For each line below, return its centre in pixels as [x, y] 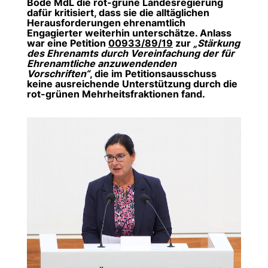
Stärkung [217, 43]
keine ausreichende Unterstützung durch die [132, 84]
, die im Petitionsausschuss [153, 74]
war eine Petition [68, 43]
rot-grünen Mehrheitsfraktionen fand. [116, 94]
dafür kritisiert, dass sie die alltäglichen [118, 13]
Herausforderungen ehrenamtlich [106, 23]
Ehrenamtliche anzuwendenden [102, 63]
